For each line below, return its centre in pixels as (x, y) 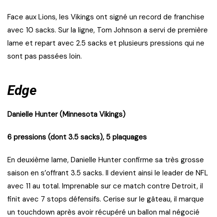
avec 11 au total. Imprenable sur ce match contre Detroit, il (105, 186)
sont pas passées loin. (45, 56)
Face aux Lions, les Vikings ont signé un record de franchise (106, 17)
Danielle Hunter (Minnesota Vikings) (66, 115)
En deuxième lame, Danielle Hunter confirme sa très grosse (106, 160)
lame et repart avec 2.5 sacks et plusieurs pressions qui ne (106, 43)
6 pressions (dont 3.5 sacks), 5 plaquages (77, 137)
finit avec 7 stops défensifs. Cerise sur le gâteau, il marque (106, 199)
